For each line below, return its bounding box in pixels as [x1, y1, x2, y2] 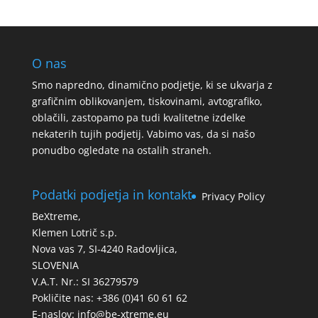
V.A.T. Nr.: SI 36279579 [31, 274, 138, 288]
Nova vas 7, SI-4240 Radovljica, [31, 241, 177, 256]
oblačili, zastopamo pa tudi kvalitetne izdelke [31, 111, 246, 125]
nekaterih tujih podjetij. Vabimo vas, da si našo [31, 127, 255, 141]
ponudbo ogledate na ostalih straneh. [31, 143, 212, 158]
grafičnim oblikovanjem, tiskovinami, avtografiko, [31, 94, 263, 109]
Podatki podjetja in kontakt [31, 185, 192, 203]
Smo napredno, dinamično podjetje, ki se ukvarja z [31, 78, 273, 92]
